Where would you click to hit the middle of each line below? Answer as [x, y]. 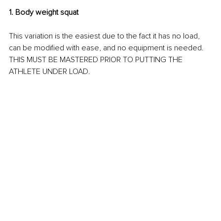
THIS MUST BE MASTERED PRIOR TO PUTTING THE [97, 60]
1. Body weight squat [44, 13]
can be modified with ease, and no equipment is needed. [107, 48]
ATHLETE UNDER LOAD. [50, 72]
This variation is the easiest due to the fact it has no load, [105, 36]
